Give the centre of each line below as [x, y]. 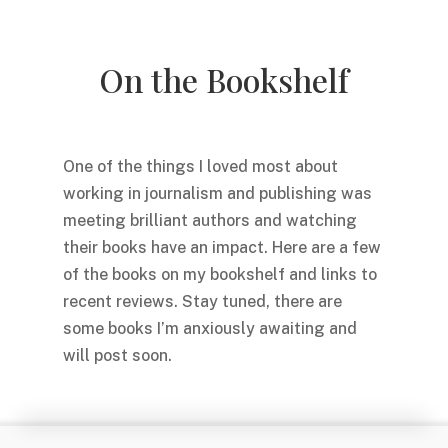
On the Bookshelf [224, 80]
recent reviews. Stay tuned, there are [202, 302]
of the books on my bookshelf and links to [219, 275]
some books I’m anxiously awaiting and [209, 329]
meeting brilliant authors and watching [209, 221]
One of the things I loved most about [200, 167]
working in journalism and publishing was [217, 194]
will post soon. [117, 356]
